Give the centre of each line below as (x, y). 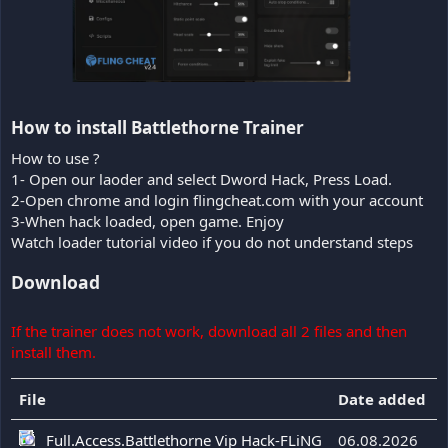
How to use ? (55, 157)
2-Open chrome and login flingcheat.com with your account (217, 199)
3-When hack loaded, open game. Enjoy (147, 220)
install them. (53, 351)
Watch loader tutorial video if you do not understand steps (212, 241)
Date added (382, 398)
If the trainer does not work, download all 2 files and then (209, 330)
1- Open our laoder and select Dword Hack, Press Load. (201, 178)
